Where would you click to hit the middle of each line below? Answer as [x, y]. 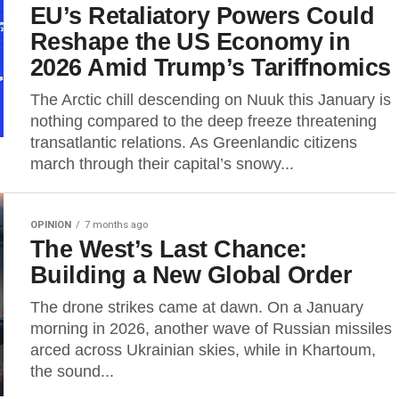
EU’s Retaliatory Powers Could [203, 16]
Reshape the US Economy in [191, 41]
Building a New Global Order [191, 275]
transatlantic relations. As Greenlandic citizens [194, 142]
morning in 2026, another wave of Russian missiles [211, 329]
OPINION [51, 225]
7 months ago [116, 225]
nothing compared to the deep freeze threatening [204, 121]
